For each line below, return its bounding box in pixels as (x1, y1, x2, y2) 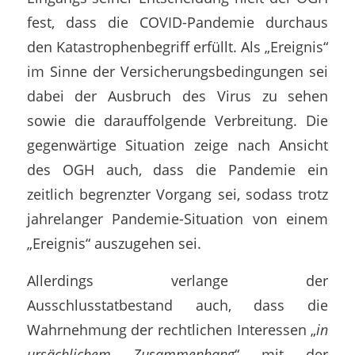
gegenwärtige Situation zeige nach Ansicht (26, 135, 329, 155)
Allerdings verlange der (26, 269, 329, 290)
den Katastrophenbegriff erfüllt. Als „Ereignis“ (26, 36, 329, 57)
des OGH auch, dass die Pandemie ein (26, 159, 329, 180)
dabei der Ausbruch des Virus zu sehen (26, 86, 329, 106)
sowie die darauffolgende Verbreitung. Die (26, 110, 329, 131)
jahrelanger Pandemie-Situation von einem (26, 208, 329, 229)
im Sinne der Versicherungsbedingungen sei (26, 61, 329, 82)
